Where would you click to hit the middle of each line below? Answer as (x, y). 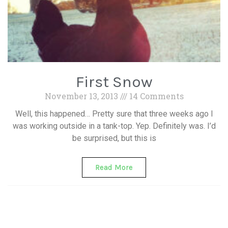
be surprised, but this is (114, 138)
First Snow (114, 82)
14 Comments (155, 96)
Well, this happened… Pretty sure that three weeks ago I (114, 114)
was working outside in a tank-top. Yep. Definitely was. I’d (114, 126)
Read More (114, 167)
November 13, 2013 (82, 96)
